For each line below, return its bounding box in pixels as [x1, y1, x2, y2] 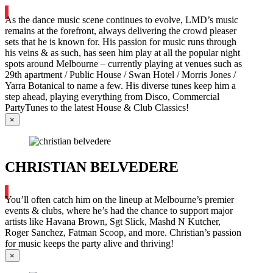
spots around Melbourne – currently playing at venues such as [5, 58, 242, 69]
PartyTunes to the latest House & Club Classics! [5, 102, 189, 113]
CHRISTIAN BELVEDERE [5, 158, 179, 175]
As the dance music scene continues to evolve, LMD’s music [5, 14, 238, 25]
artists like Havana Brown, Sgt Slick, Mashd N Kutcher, [5, 216, 221, 227]
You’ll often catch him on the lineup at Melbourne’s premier [5, 194, 234, 205]
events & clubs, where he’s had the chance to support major [5, 205, 233, 216]
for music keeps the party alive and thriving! [5, 238, 174, 249]
